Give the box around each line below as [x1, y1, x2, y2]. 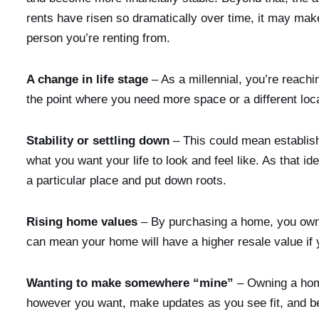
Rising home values [26, 214, 137, 229]
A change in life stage [26, 72, 148, 86]
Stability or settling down [26, 133, 169, 147]
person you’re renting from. [26, 31, 170, 45]
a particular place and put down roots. [26, 173, 226, 187]
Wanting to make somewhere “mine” [26, 276, 234, 290]
